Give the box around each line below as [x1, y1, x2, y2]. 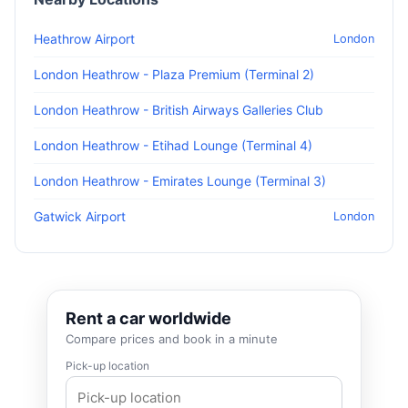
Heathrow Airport [34, 31, 135, 46]
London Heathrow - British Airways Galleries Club [34, 102, 323, 117]
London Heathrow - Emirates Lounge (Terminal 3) [34, 173, 326, 189]
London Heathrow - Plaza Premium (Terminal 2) [34, 66, 314, 82]
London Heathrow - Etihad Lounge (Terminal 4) [34, 138, 312, 153]
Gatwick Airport [34, 209, 126, 224]
